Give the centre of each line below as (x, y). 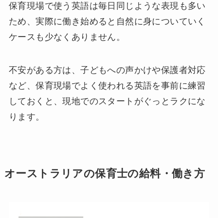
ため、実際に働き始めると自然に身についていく (107, 22)
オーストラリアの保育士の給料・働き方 (105, 174)
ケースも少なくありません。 (67, 37)
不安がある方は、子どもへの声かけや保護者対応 (107, 70)
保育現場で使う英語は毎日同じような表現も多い (107, 6)
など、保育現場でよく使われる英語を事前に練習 (107, 86)
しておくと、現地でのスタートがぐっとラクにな (107, 101)
